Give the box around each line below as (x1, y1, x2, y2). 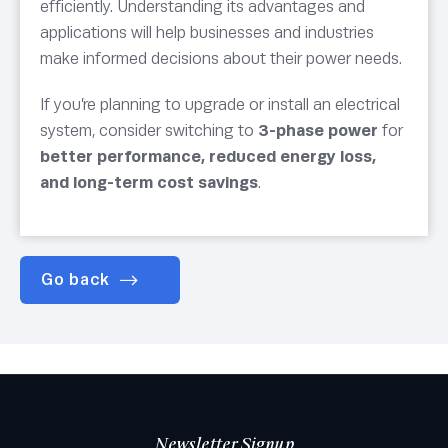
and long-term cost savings (40, 173, 258, 193)
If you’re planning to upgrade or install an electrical (40, 95, 400, 115)
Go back (41, 270, 110, 290)
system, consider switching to (40, 121, 258, 141)
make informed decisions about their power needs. (40, 49, 402, 69)
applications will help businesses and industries (40, 23, 374, 43)
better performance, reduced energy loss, (40, 147, 376, 167)
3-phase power (258, 121, 378, 141)
